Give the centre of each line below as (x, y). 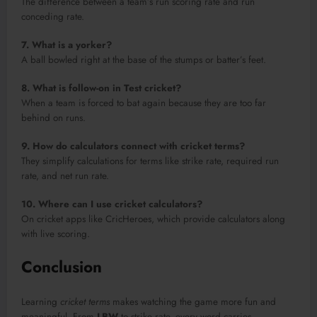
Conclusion (62, 266)
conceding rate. (53, 16)
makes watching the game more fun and (193, 302)
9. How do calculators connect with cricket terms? (133, 146)
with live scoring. (56, 234)
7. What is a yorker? (67, 45)
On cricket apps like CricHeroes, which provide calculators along (153, 219)
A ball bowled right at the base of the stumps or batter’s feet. (144, 59)
